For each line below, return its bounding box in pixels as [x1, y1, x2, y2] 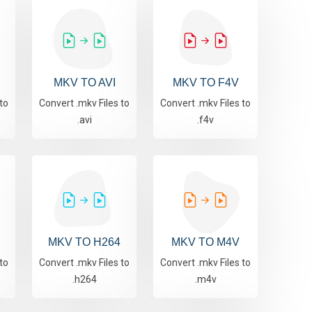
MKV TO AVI [53, 77, 116, 89]
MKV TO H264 [48, 236, 120, 249]
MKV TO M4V [171, 236, 240, 249]
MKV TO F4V [172, 77, 239, 89]
